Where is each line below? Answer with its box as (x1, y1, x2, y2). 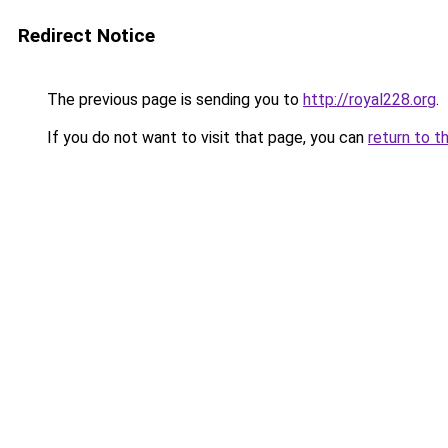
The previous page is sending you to (43, 90, 303, 109)
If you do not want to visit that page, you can (43, 128, 368, 147)
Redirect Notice (18, 24, 155, 47)
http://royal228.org (303, 90, 436, 109)
